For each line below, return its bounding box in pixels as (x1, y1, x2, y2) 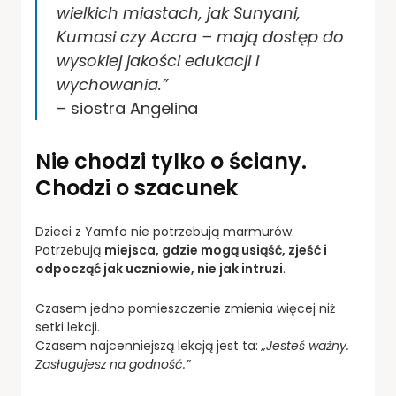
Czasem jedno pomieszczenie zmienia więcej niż (35, 300, 335, 318)
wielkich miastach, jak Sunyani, (57, 2, 301, 25)
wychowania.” (57, 73, 168, 96)
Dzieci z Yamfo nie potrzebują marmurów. (35, 223, 294, 241)
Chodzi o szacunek (35, 173, 238, 203)
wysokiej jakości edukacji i (57, 49, 259, 72)
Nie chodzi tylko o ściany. (35, 147, 307, 177)
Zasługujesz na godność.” (35, 355, 190, 374)
